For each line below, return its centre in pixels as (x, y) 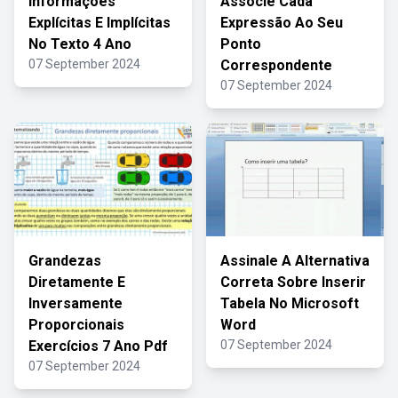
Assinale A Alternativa (295, 261)
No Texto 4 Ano (80, 44)
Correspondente (276, 65)
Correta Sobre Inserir (293, 282)
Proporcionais (76, 325)
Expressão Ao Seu (282, 23)
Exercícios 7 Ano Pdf (98, 346)
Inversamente (76, 303)
